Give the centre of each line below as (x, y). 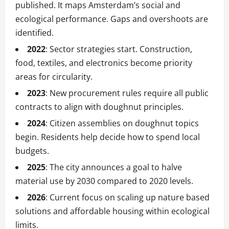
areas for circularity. (54, 77)
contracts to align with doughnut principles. (99, 107)
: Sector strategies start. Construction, (119, 49)
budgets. (32, 151)
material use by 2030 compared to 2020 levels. (104, 181)
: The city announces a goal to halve (114, 167)
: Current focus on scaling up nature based (128, 198)
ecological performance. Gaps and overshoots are (112, 19)
